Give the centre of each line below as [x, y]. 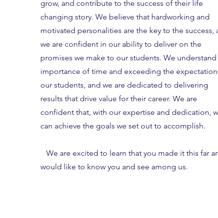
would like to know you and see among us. [114, 167]
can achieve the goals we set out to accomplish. [123, 126]
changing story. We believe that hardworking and [125, 17]
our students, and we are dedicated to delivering [124, 85]
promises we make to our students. [102, 58]
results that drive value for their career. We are [118, 99]
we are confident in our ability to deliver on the [121, 44]
